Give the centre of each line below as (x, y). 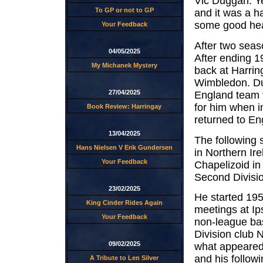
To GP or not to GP (124, 10)
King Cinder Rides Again (124, 203)
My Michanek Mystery (124, 65)
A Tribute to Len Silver (124, 258)
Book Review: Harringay (124, 106)
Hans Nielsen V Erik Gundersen (124, 147)
